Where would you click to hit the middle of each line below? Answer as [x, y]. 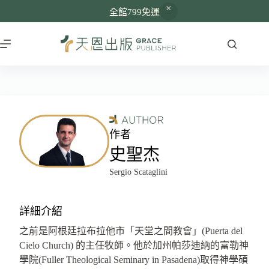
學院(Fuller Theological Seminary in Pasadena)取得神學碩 [134, 260]
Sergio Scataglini [138, 172]
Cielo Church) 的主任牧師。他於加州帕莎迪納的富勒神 [134, 245]
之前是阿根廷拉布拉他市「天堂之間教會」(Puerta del [131, 231]
